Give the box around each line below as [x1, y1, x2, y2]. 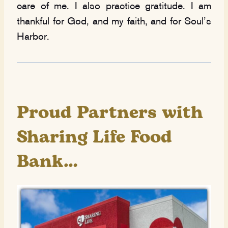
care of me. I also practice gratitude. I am [17, 2, 211, 11]
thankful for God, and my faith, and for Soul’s [17, 17, 211, 26]
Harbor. [17, 32, 49, 42]
